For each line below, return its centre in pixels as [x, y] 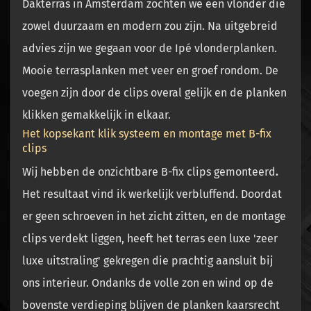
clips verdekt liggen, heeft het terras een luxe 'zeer [150, 239]
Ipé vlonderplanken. [226, 49]
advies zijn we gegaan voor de [99, 49]
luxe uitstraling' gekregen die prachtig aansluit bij [148, 261]
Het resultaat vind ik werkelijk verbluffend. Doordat [152, 194]
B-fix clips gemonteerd [218, 172]
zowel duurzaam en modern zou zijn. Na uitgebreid [150, 26]
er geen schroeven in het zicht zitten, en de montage [154, 217]
